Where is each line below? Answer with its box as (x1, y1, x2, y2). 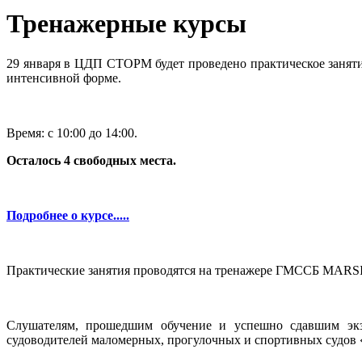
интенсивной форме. (6, 70, 121, 85)
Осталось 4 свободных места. (6, 153, 176, 167)
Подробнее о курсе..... (6, 208, 129, 222)
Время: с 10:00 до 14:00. (6, 125, 137, 140)
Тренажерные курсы (6, 9, 246, 39)
